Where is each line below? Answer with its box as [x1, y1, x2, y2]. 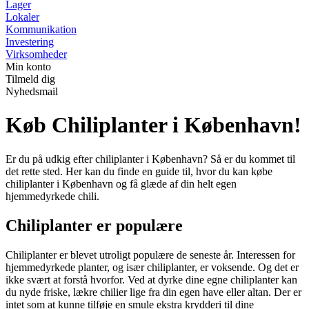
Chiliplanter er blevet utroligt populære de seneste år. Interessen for [6, 248, 295, 261]
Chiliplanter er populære [6, 216, 183, 235]
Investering [6, 36, 54, 48]
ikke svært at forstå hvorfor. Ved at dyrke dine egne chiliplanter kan [6, 273, 297, 286]
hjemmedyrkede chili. [6, 190, 99, 202]
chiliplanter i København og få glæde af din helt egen [6, 177, 237, 190]
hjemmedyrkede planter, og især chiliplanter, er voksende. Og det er [6, 261, 299, 273]
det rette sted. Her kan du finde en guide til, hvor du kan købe [6, 165, 272, 177]
